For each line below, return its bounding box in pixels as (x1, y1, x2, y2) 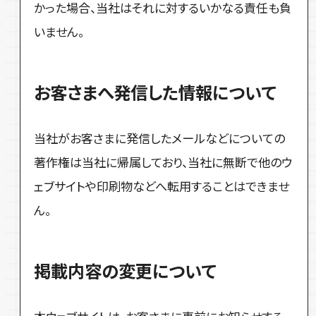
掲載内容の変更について (34, 257, 217, 283)
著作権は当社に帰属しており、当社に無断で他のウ (34, 153, 293, 171)
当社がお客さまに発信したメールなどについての (34, 129, 286, 147)
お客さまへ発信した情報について (34, 79, 276, 104)
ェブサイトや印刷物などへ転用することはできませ (34, 177, 290, 195)
